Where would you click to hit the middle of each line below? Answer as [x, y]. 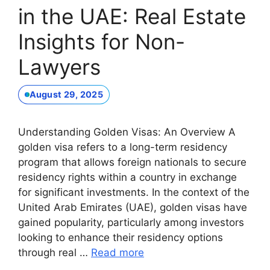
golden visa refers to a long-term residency [123, 147]
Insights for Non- [102, 42]
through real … [55, 252]
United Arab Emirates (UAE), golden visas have [133, 207]
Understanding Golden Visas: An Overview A [127, 132]
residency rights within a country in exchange [127, 177]
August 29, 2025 [66, 95]
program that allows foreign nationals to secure [132, 162]
